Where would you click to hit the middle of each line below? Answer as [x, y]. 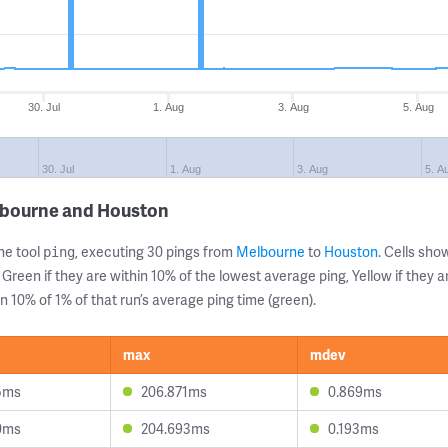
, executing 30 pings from [155, 251]
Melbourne [270, 251]
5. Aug [418, 107]
